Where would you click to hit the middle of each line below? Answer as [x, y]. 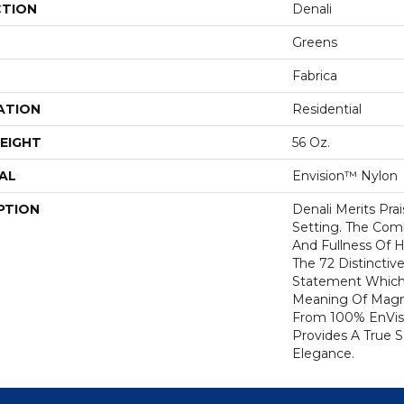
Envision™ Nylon [345, 176]
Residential [327, 109]
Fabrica [315, 76]
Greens [315, 42]
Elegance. [323, 353]
